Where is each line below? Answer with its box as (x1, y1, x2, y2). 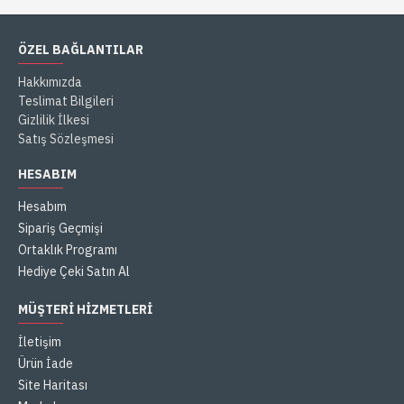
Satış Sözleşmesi (18, 131, 114, 148)
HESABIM (18, 166, 77, 183)
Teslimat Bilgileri (18, 93, 114, 110)
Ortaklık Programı (18, 242, 117, 259)
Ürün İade (18, 355, 73, 372)
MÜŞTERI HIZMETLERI (18, 301, 152, 318)
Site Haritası (18, 377, 87, 394)
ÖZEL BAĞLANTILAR (18, 41, 143, 59)
